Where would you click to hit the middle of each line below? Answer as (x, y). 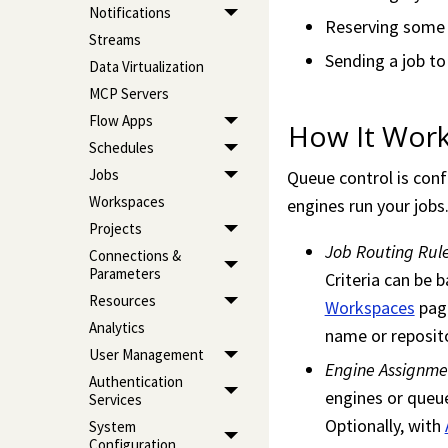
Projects (115, 229)
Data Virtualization (146, 67)
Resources (122, 301)
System (112, 427)
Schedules (121, 148)
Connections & (134, 256)
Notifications (129, 13)
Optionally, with (384, 426)
